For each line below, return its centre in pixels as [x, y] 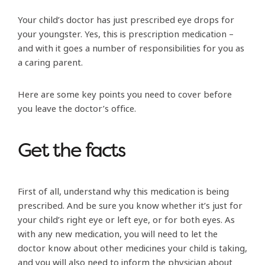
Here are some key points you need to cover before [125, 94]
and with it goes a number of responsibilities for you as [131, 48]
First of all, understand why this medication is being [123, 191]
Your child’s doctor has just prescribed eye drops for [126, 20]
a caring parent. [50, 62]
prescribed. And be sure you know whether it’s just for [130, 206]
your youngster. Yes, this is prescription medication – [126, 34]
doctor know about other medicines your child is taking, [132, 248]
